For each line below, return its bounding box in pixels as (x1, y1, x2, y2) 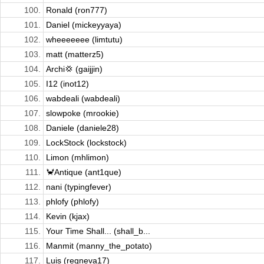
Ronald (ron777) (46, 5, 107, 15)
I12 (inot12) (46, 79, 89, 89)
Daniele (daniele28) (46, 123, 119, 133)
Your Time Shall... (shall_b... (46, 226, 150, 236)
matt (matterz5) (46, 49, 104, 60)
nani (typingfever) (46, 182, 111, 192)
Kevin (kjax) (46, 212, 90, 222)
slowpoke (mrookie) (46, 108, 119, 118)
